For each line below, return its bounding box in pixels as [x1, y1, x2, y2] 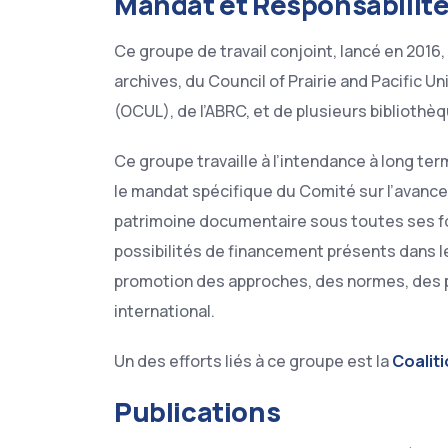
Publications [114, 393, 281, 430]
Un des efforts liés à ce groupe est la [114, 350, 392, 372]
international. [114, 300, 215, 322]
